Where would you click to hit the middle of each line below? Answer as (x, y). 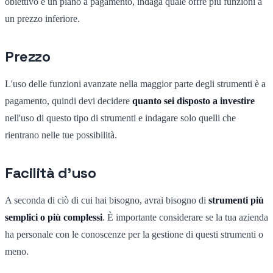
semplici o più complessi (54, 217)
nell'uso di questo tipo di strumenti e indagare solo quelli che (120, 118)
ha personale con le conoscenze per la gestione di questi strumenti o (134, 234)
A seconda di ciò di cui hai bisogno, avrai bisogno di (107, 200)
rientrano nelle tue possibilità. (61, 135)
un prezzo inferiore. (42, 18)
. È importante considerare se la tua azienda (185, 217)
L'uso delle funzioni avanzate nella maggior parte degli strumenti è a (135, 83)
